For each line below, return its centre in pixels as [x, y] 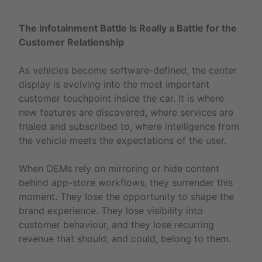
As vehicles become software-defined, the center [128, 70]
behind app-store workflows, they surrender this [126, 182]
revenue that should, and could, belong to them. [125, 238]
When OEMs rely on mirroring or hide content [119, 168]
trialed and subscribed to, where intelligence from [129, 126]
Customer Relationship [71, 42]
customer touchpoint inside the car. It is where [121, 98]
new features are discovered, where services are [126, 112]
